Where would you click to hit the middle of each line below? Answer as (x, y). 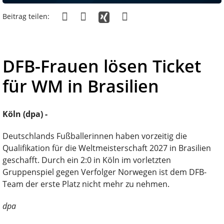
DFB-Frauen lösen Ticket (102, 66)
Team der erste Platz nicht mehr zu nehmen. (86, 184)
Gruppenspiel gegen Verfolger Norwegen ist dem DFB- (104, 172)
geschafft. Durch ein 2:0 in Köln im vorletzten (87, 160)
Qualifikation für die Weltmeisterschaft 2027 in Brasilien (107, 148)
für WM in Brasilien (81, 86)
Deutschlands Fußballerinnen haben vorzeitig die (95, 136)
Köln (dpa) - (25, 114)
